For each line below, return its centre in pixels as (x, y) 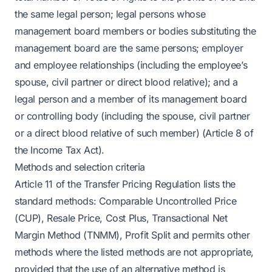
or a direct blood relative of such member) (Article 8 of (134, 133)
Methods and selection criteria (80, 167)
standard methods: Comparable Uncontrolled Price (126, 201)
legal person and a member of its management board (131, 99)
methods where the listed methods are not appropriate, (134, 252)
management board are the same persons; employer (129, 48)
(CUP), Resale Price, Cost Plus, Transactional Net (121, 218)
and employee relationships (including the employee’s (131, 65)
